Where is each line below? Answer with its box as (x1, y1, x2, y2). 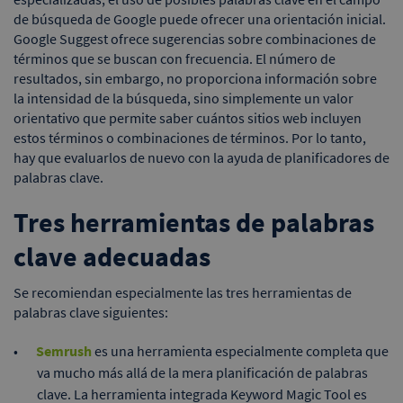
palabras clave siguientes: (13, 302, 168, 321)
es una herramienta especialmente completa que (94, 341, 389, 360)
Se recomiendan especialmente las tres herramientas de (13, 282, 352, 301)
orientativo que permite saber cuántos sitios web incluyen (13, 108, 362, 127)
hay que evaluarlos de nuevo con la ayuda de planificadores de (13, 148, 390, 166)
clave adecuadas (13, 238, 210, 273)
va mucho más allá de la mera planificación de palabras (37, 363, 368, 381)
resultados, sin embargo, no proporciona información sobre (13, 68, 377, 87)
